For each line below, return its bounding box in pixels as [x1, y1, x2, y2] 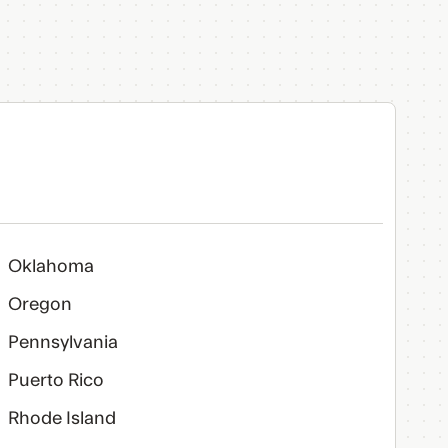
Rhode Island [7, 410, 116, 427]
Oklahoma [7, 258, 94, 275]
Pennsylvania [7, 334, 118, 351]
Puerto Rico [7, 372, 104, 389]
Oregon [7, 296, 72, 313]
